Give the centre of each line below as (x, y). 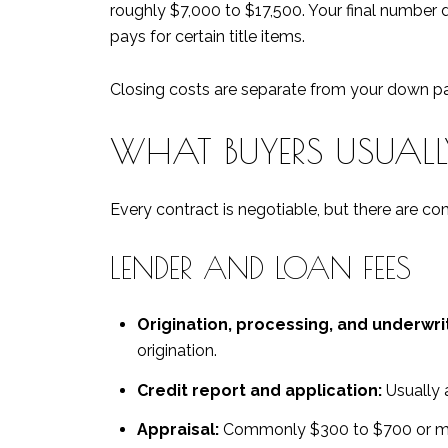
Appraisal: (177, 430)
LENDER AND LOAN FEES (260, 267)
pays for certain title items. (207, 37)
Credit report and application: (259, 390)
